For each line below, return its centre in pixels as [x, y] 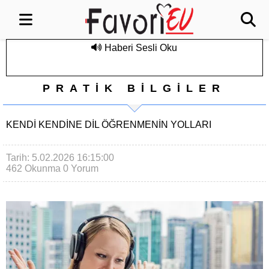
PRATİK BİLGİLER [134, 88]
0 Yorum [81, 168]
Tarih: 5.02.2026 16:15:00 [60, 158]
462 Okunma [33, 168]
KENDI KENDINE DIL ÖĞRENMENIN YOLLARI [109, 125]
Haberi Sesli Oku [140, 48]
